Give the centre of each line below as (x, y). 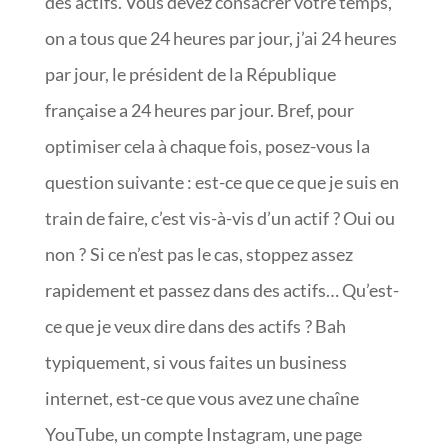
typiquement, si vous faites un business (195, 361)
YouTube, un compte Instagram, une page (203, 433)
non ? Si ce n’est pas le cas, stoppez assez (198, 253)
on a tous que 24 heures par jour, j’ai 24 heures (220, 37)
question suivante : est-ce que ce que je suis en (221, 181)
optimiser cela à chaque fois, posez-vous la (207, 145)
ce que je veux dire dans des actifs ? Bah (195, 325)
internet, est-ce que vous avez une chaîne (201, 397)
